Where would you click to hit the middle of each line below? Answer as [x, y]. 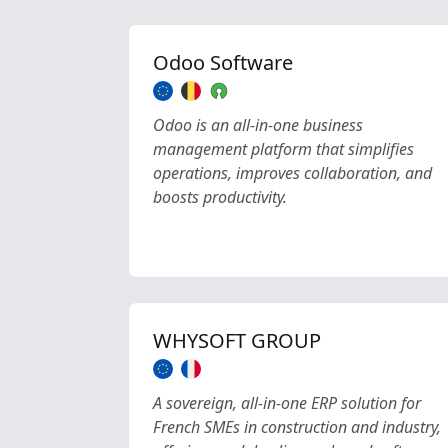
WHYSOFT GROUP [237, 340]
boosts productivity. [220, 197]
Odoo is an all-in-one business [258, 125]
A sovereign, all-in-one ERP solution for [287, 403]
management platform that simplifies [283, 149]
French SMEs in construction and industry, [297, 427]
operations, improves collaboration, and [292, 173]
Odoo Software [223, 62]
